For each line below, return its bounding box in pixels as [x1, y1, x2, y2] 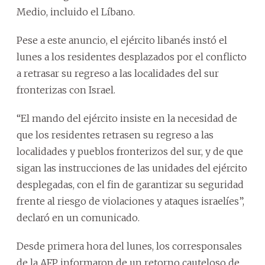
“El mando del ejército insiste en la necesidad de [17, 112, 237, 124]
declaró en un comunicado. [17, 211, 140, 224]
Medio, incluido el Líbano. [17, 5, 135, 18]
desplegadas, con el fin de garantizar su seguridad [17, 178, 244, 190]
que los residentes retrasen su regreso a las [17, 128, 214, 141]
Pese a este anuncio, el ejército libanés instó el [17, 34, 227, 46]
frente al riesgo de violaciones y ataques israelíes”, [17, 195, 244, 207]
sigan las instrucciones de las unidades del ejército [17, 161, 247, 174]
